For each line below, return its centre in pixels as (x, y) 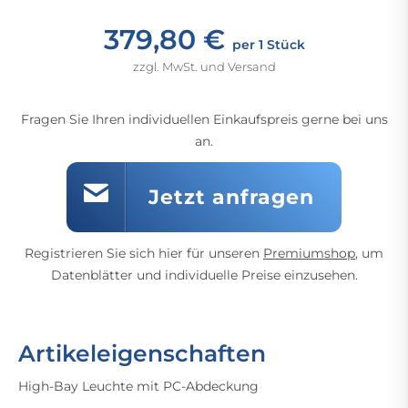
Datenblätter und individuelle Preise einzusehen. (204, 275)
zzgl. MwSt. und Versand (204, 66)
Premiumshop (309, 253)
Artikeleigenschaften (142, 353)
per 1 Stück (268, 45)
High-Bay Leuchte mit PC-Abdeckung (138, 386)
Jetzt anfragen (231, 197)
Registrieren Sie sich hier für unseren (144, 253)
